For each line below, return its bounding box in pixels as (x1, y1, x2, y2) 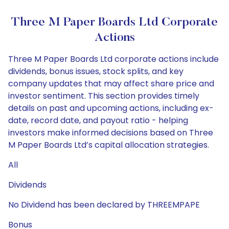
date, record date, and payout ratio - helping (8, 114, 188, 126)
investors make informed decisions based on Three (8, 127, 213, 139)
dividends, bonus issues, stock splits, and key (8, 65, 184, 77)
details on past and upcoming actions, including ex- (8, 102, 214, 114)
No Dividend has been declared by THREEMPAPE (8, 199, 200, 211)
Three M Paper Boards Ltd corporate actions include (8, 53, 219, 65)
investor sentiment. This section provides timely (8, 90, 199, 102)
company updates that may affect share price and (8, 78, 214, 89)
